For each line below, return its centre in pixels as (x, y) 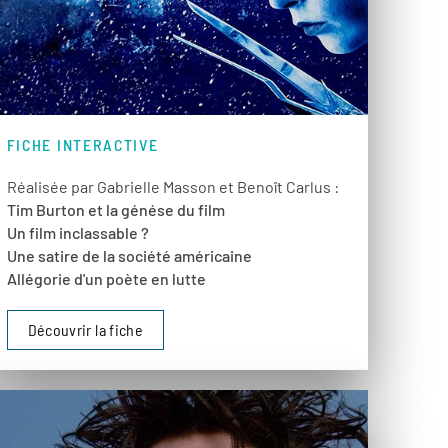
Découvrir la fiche (85, 330)
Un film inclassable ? (77, 233)
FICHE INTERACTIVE (82, 145)
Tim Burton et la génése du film (115, 210)
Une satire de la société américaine (129, 256)
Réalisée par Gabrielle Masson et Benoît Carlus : (172, 187)
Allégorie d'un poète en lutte (106, 279)
